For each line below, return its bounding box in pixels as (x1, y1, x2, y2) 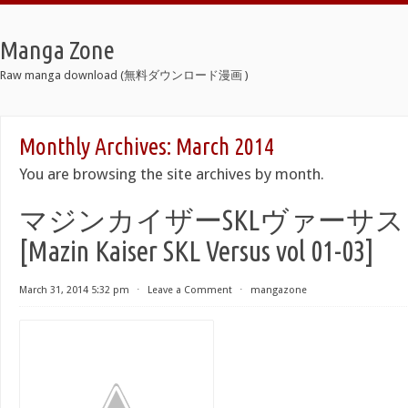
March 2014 (176, 133, 274, 159)
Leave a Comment (148, 284, 232, 296)
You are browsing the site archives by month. (19, 165, 324, 183)
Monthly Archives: (19, 133, 176, 159)
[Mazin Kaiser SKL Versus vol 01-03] (19, 235, 374, 267)
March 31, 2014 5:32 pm (19, 284, 129, 296)
